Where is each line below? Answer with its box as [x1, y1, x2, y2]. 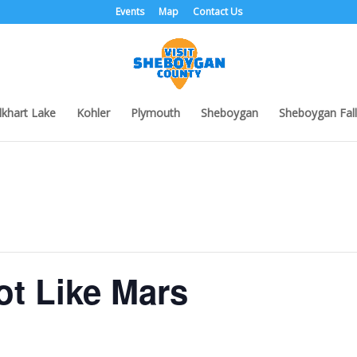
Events [115, 5, 144, 18]
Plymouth [131, 105, 180, 120]
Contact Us [192, 5, 242, 18]
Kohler [76, 105, 110, 120]
